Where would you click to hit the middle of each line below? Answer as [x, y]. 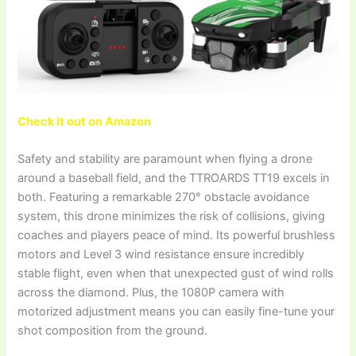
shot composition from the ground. [113, 331]
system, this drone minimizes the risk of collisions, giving [172, 217]
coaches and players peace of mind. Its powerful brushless [177, 236]
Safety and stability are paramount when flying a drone [165, 159]
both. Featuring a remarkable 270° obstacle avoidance [164, 197]
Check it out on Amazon [85, 122]
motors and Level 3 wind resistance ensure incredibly [161, 255]
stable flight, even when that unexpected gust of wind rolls [176, 274]
